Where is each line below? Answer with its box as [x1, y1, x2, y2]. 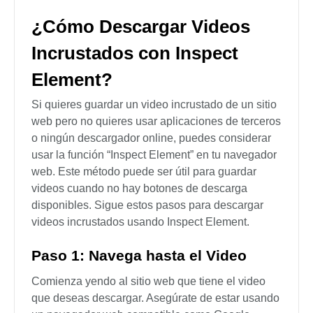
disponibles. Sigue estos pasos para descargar [31, 198, 263, 211]
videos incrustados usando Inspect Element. [31, 215, 249, 228]
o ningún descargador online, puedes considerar [31, 131, 271, 144]
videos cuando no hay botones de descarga [31, 182, 247, 194]
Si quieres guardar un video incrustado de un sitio [31, 98, 277, 110]
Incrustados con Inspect [31, 43, 238, 63]
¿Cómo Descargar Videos [31, 16, 250, 36]
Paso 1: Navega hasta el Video [31, 247, 247, 263]
